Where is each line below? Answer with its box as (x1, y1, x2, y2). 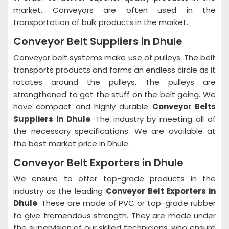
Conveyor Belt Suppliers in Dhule (13, 34, 182, 49)
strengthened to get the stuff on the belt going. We (13, 89, 216, 100)
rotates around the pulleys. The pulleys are (13, 77, 216, 87)
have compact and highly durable (13, 101, 152, 112)
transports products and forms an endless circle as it (13, 64, 216, 75)
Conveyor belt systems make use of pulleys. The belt (13, 52, 216, 63)
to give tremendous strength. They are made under (13, 210, 216, 221)
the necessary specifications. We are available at (13, 126, 216, 136)
